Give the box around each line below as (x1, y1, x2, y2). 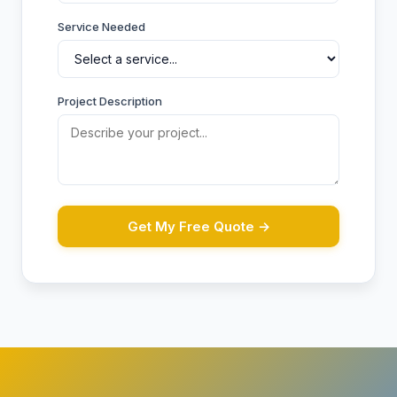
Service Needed (58, 19, 145, 34)
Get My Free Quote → (127, 218, 270, 235)
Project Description (58, 94, 162, 108)
